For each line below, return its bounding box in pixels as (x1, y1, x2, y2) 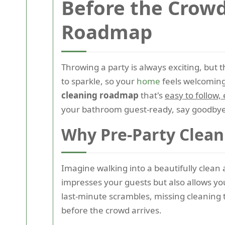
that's (139, 89, 165, 101)
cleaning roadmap (61, 89, 139, 101)
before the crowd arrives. (61, 204, 162, 216)
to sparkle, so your (61, 75, 137, 87)
